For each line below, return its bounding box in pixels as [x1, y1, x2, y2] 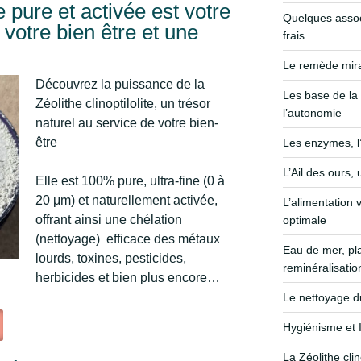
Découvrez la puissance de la [35, 77, 205, 91]
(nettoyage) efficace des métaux [35, 231, 221, 246]
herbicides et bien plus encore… [35, 270, 221, 284]
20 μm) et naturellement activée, [35, 193, 218, 207]
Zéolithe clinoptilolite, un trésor [35, 96, 211, 110]
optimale [282, 213, 326, 226]
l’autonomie [282, 106, 342, 119]
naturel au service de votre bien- [35, 115, 219, 130]
